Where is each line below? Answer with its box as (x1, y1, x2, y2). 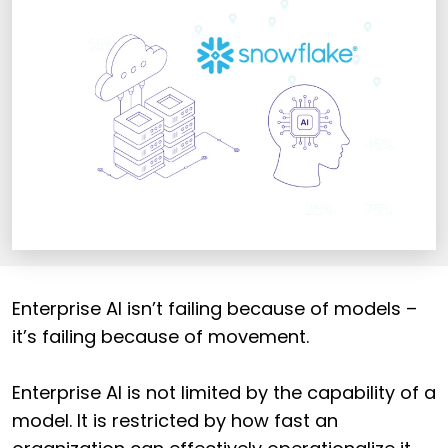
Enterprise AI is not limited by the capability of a (12, 380, 436, 406)
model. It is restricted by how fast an (12, 408, 338, 434)
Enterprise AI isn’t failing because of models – (12, 296, 417, 322)
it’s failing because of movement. (12, 324, 309, 350)
